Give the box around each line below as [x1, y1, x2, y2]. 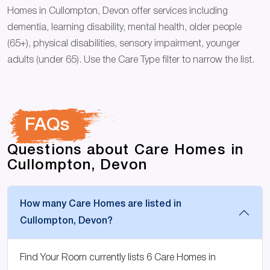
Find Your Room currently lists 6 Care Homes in [20, 254, 216, 263]
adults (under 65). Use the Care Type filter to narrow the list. [7, 56, 254, 65]
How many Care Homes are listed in [20, 200, 181, 209]
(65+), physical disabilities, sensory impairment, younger [7, 40, 240, 49]
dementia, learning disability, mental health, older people [7, 24, 242, 33]
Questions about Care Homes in [7, 144, 243, 158]
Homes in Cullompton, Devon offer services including [7, 7, 228, 16]
